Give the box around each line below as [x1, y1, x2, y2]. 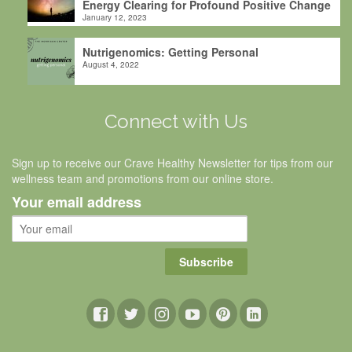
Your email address [12, 191, 141, 212]
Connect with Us [104, 109, 247, 133]
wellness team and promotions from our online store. [12, 170, 273, 186]
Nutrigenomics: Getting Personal [82, 43, 258, 60]
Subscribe [179, 253, 233, 269]
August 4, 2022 [82, 58, 139, 70]
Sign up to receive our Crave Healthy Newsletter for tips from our [12, 154, 333, 170]
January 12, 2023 [82, 11, 147, 23]
